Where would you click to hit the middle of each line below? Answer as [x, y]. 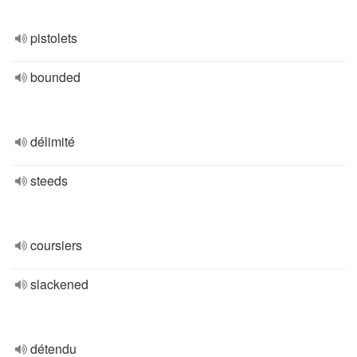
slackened [59, 284]
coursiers [56, 245]
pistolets [54, 38]
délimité [53, 141]
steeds [49, 180]
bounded [55, 77]
